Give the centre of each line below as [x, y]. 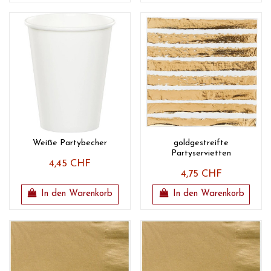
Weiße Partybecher [70, 143]
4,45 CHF [70, 164]
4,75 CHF [201, 175]
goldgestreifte [201, 143]
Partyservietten [201, 154]
